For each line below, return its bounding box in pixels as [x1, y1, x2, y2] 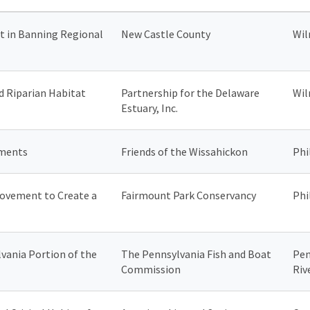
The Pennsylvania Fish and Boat [121, 246, 271, 261]
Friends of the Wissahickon [121, 144, 248, 158]
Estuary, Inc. [121, 100, 178, 115]
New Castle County [121, 26, 210, 41]
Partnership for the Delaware [121, 85, 259, 100]
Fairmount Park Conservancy [121, 188, 256, 202]
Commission [121, 262, 181, 276]
